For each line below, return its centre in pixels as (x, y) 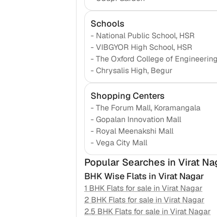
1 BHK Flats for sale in (123, 188)
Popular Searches (126, 163)
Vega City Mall (121, 143)
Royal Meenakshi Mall (134, 131)
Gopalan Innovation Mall (138, 120)
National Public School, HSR (145, 36)
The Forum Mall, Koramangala (148, 108)
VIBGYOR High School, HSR (144, 47)
